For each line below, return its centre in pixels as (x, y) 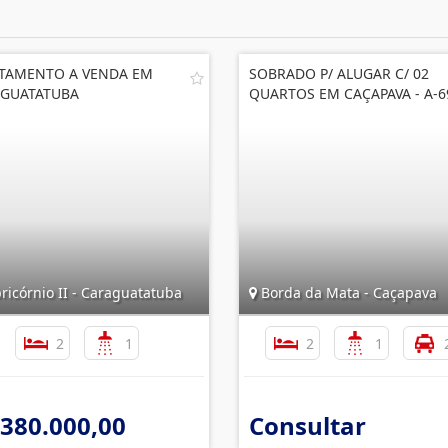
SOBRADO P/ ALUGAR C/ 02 (339, 73)
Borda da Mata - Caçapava (347, 292)
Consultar (307, 425)
